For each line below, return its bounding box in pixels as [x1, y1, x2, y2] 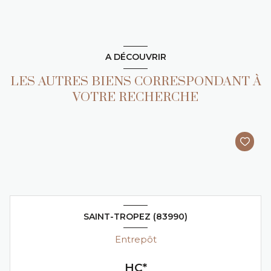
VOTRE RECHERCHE [73, 89, 198, 105]
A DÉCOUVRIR [105, 51, 166, 63]
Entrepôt [114, 233, 157, 246]
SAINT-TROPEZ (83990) [83, 211, 188, 222]
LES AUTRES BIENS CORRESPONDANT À [10, 73, 261, 90]
